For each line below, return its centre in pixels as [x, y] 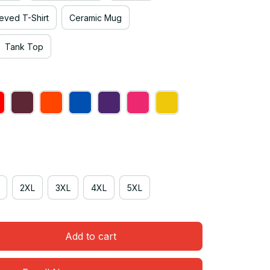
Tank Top [24, 46]
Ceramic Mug [96, 17]
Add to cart [90, 236]
